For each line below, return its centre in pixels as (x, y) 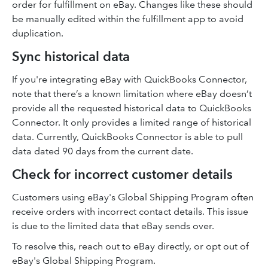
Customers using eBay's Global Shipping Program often (133, 197)
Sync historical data (71, 57)
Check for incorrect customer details (122, 174)
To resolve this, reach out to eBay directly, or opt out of (130, 246)
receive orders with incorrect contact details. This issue (130, 211)
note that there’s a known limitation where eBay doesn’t (132, 94)
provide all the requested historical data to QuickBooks (132, 108)
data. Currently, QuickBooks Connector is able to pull (127, 137)
